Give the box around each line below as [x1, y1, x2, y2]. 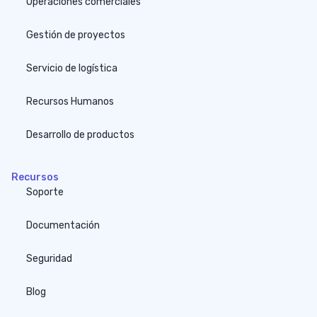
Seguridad [25, 252, 72, 265]
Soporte [25, 185, 64, 198]
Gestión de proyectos [25, 28, 125, 41]
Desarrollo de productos [25, 128, 134, 141]
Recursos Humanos [25, 95, 114, 108]
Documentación [25, 219, 100, 231]
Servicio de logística [25, 62, 117, 74]
